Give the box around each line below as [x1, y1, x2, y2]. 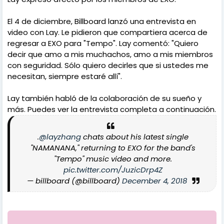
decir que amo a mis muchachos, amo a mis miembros [7, 48, 213, 59]
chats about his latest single [81, 131, 188, 142]
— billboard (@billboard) [26, 175, 122, 186]
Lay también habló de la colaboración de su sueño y [7, 92, 201, 103]
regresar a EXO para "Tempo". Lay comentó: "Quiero [7, 37, 198, 48]
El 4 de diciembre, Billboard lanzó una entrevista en [7, 15, 196, 26]
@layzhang [39, 131, 81, 142]
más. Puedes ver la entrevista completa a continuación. [7, 103, 216, 114]
